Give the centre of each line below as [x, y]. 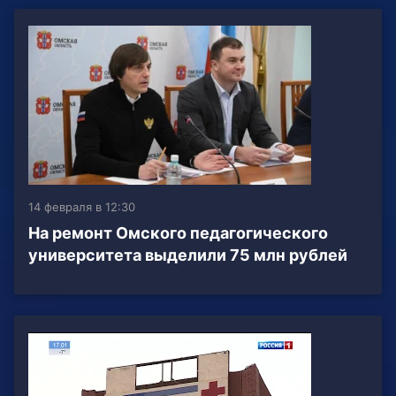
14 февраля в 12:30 [82, 207]
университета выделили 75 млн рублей [188, 255]
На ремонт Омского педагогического [178, 233]
